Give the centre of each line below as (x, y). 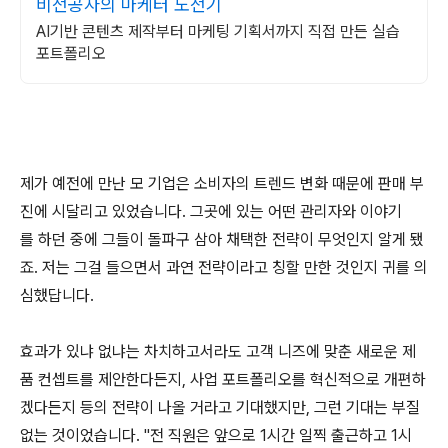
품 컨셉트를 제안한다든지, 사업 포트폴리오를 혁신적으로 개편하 (223, 379)
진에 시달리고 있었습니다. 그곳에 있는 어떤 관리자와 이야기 (211, 211)
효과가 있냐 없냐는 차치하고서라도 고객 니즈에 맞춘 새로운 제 (218, 351)
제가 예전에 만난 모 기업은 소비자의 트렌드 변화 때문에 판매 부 (222, 183)
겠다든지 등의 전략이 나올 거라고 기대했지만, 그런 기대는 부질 (220, 407)
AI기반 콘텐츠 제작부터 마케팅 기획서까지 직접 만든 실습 (218, 31)
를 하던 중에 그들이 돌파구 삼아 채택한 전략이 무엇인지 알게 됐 (222, 239)
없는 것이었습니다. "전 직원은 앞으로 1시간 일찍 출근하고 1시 (216, 435)
